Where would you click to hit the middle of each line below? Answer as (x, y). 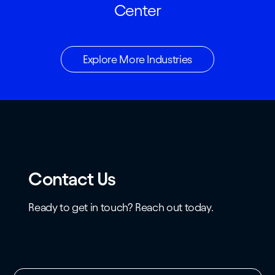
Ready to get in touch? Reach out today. (121, 207)
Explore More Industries (137, 60)
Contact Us (72, 179)
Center (137, 11)
